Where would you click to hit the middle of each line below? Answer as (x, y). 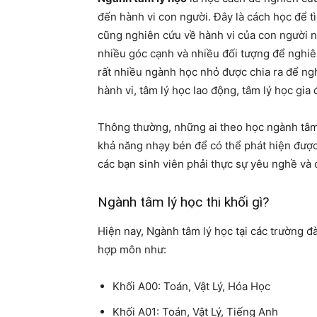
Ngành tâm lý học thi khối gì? (183, 202)
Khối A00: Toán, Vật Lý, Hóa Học (191, 286)
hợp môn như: (132, 249)
